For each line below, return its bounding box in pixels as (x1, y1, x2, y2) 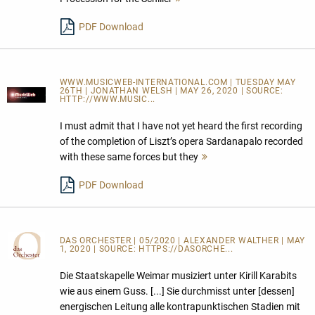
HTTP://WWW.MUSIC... (59, 94, 155, 104)
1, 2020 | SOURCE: (59, 243, 139, 254)
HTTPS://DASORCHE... (139, 243, 233, 254)
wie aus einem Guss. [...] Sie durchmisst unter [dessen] (59, 285, 295, 297)
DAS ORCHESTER (59, 235, 134, 245)
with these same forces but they (59, 150, 198, 162)
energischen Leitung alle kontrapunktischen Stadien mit (59, 300, 300, 312)
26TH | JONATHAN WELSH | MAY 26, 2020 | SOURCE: (59, 85, 283, 96)
